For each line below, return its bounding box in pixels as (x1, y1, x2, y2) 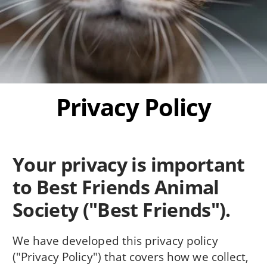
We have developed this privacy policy (12, 232, 218, 249)
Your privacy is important (12, 151, 245, 178)
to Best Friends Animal (12, 174, 219, 200)
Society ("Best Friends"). (12, 197, 231, 223)
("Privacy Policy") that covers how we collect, (12, 249, 249, 265)
